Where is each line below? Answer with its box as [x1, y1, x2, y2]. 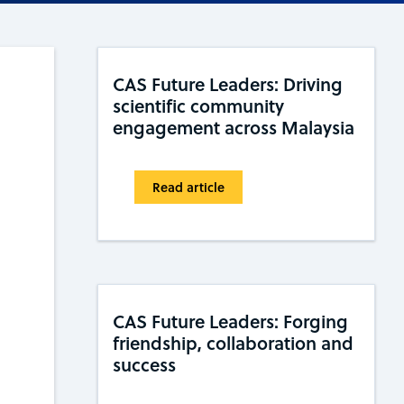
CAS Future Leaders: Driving [113, 71, 343, 97]
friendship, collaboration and [113, 330, 353, 356]
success [113, 352, 176, 378]
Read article [152, 178, 225, 197]
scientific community [113, 93, 284, 119]
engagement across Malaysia [113, 115, 354, 141]
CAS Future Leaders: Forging [113, 308, 348, 335]
